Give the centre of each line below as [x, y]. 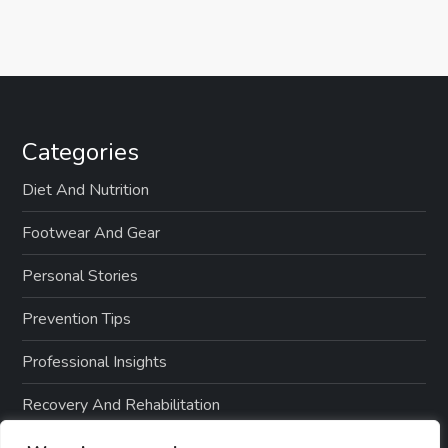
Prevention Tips [77, 318]
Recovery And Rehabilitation [121, 404]
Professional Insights [95, 361]
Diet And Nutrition [86, 189]
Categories [81, 151]
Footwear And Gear [91, 232]
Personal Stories [80, 275]
